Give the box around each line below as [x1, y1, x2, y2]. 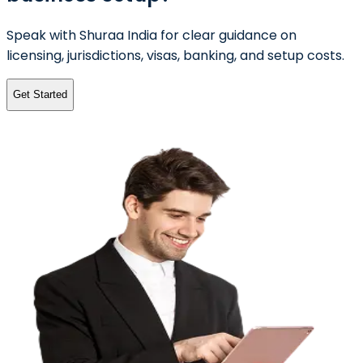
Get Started [13, 88, 67, 101]
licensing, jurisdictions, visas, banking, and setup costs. [6, 45, 344, 65]
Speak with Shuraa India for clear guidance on [6, 25, 297, 45]
